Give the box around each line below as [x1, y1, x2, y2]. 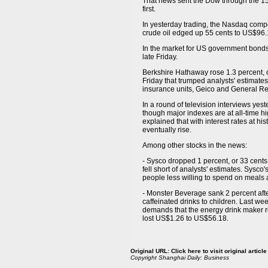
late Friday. [142, 53, 178, 61]
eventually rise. [142, 126, 191, 134]
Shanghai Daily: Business [159, 254, 229, 261]
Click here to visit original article [171, 248, 267, 254]
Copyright [130, 254, 159, 261]
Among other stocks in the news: [142, 141, 247, 150]
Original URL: [130, 248, 171, 254]
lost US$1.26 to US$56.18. [142, 214, 229, 223]
